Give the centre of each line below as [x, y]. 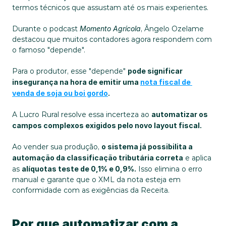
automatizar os [180, 114]
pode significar [155, 71]
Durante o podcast [46, 29]
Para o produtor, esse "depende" [70, 71]
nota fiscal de [165, 82]
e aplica [197, 158]
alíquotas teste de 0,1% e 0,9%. [79, 169]
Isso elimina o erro [169, 169]
